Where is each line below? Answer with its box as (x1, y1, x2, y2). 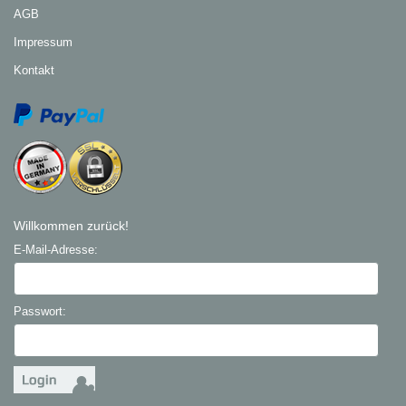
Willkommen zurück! (14, 218, 130, 234)
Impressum (14, 34, 73, 49)
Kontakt (14, 63, 55, 77)
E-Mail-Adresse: (14, 243, 99, 257)
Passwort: (14, 304, 67, 319)
